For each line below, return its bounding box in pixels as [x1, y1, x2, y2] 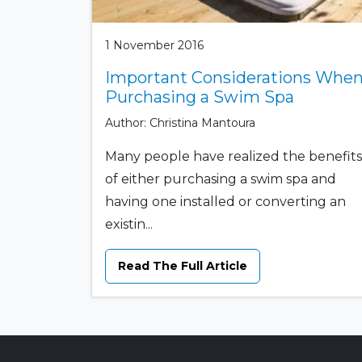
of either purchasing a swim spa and [105, 170, 336, 187]
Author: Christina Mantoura [105, 115, 255, 130]
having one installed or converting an [105, 193, 346, 209]
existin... [105, 216, 153, 232]
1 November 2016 [105, 37, 204, 53]
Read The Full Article [118, 258, 247, 273]
